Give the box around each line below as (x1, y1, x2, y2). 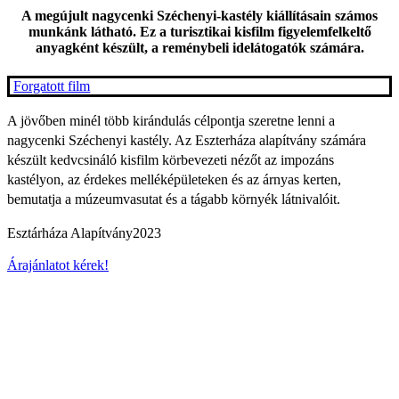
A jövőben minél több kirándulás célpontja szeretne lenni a (7, 112, 335, 128)
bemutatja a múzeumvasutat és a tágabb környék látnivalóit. (7, 191, 340, 207)
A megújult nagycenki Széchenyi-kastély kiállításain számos (21, 8, 378, 24)
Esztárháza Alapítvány (7, 224, 133, 240)
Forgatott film (13, 77, 91, 94)
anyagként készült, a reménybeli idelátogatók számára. (35, 40, 364, 56)
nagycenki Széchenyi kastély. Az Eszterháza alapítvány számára (7, 132, 366, 148)
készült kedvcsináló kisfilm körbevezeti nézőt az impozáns (7, 151, 334, 167)
